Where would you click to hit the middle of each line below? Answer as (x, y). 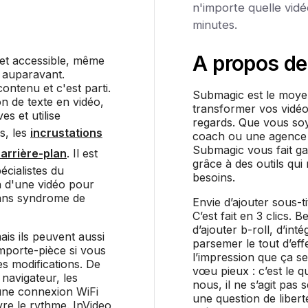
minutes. (215, 24)
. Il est (82, 153)
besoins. (214, 177)
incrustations (66, 132)
